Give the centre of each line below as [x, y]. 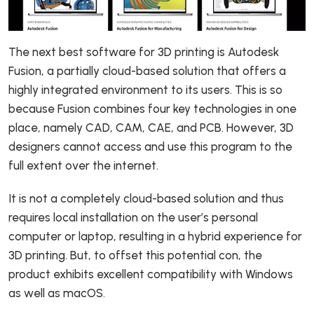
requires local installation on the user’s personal [133, 218]
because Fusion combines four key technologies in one [152, 109]
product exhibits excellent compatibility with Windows [151, 274]
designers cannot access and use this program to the [150, 147]
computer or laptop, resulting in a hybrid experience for [155, 237]
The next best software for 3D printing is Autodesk [144, 52]
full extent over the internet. [85, 166]
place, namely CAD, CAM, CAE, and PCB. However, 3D [151, 128]
